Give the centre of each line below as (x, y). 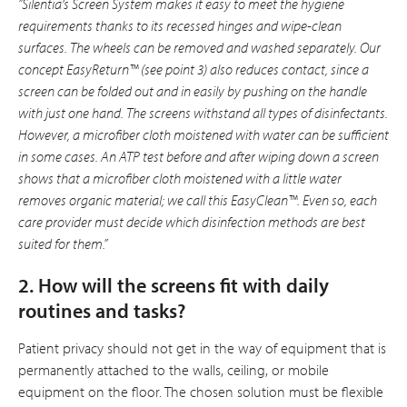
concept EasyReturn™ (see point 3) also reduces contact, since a (194, 69)
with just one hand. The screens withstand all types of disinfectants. (203, 112)
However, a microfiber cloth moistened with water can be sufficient (203, 134)
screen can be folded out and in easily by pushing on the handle (193, 90)
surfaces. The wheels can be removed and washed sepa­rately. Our (199, 47)
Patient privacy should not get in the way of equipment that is (202, 347)
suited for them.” (63, 243)
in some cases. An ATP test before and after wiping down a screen (199, 156)
